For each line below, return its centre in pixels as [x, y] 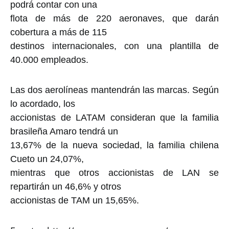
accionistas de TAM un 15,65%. [75, 201]
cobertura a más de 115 [59, 32]
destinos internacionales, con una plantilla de [114, 46]
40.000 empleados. [49, 60]
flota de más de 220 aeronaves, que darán [114, 19]
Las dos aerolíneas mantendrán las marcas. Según [114, 90]
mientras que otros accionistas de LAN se [114, 173]
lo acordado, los [43, 104]
